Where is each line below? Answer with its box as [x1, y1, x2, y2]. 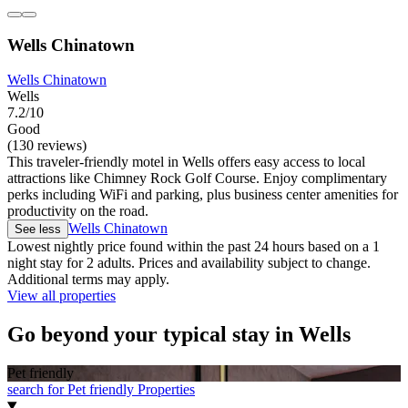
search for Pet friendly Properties [7, 382, 195, 398]
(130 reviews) [7, 138, 87, 154]
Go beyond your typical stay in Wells [7, 322, 351, 347]
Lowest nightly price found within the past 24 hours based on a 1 [7, 239, 380, 255]
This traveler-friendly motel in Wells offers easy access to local [7, 154, 365, 170]
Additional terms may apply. [7, 271, 169, 288]
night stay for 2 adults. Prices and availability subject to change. [7, 255, 371, 271]
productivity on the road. [7, 203, 148, 219]
